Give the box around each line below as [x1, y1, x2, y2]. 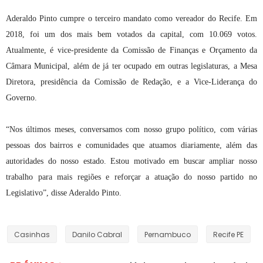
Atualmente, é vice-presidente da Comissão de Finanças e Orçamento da [6, 46, 257, 55]
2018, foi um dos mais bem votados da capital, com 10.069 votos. [6, 30, 257, 39]
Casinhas [14, 230, 50, 240]
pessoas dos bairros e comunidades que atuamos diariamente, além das [6, 141, 257, 150]
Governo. [6, 93, 37, 102]
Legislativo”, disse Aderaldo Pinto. [6, 188, 122, 197]
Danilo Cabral [72, 230, 122, 240]
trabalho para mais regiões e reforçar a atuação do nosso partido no [6, 173, 257, 181]
